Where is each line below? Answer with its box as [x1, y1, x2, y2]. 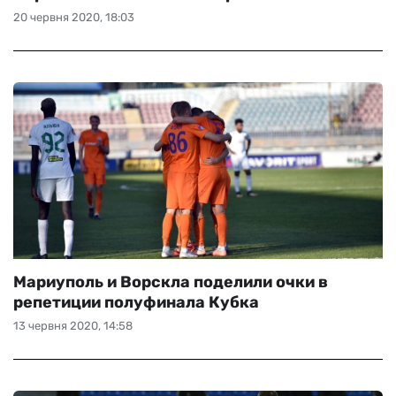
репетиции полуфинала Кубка [13, 293, 259, 312]
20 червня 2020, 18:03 [13, 11, 134, 24]
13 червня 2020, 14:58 [13, 319, 133, 332]
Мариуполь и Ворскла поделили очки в [13, 272, 328, 292]
